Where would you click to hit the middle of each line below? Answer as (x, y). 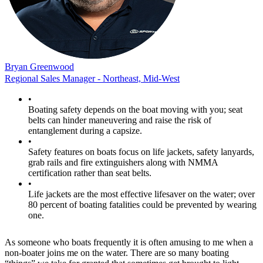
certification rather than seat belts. (90, 173)
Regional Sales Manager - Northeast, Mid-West (92, 79)
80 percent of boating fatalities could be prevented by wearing (142, 205)
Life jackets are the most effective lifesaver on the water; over (141, 194)
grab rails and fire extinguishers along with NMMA (123, 163)
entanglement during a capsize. (85, 131)
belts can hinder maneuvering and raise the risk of (120, 120)
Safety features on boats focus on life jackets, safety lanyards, (141, 152)
